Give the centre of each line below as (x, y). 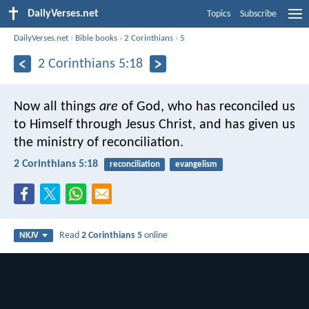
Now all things (57, 107)
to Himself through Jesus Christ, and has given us (154, 124)
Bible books (97, 38)
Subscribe (258, 14)
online (155, 236)
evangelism (196, 164)
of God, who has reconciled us (207, 107)
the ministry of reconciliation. (99, 142)
